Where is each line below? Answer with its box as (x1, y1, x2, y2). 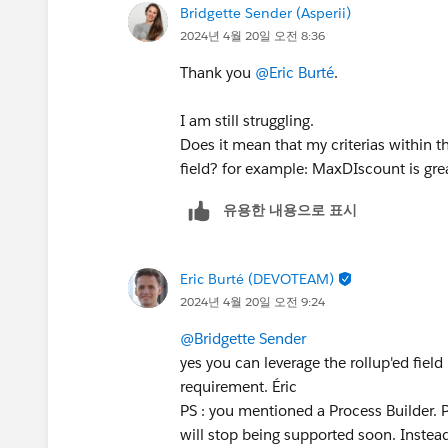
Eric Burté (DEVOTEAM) (180, 269, 334, 288)
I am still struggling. (180, 110, 318, 130)
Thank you (180, 62, 255, 82)
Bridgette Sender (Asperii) (180, 3, 351, 22)
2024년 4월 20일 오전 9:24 (180, 292, 325, 310)
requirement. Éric (180, 376, 297, 396)
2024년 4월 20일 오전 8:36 (180, 26, 325, 44)
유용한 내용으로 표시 (223, 200, 357, 219)
